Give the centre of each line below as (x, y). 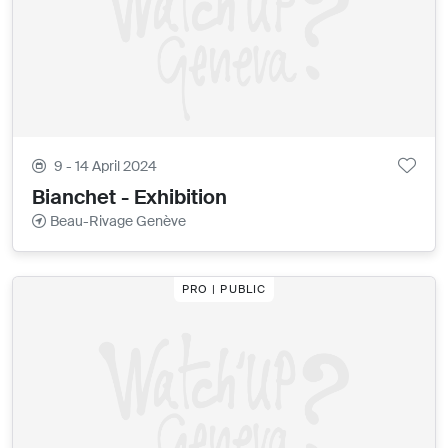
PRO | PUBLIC (224, 289)
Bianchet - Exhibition (130, 197)
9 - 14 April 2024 (106, 166)
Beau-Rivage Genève (118, 221)
